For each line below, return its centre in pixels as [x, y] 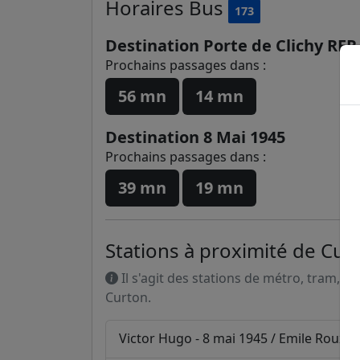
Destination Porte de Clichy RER [231, 45]
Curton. [128, 297]
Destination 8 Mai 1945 [195, 137]
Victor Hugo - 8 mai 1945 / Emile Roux [234, 338]
